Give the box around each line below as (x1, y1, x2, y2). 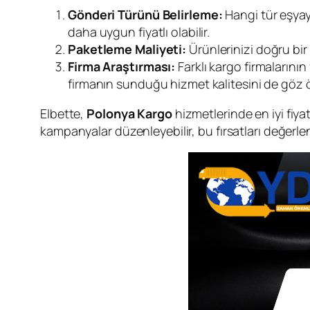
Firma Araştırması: (68, 57, 176, 75)
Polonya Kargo (86, 104, 172, 122)
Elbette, (40, 104, 87, 122)
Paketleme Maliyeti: (68, 40, 187, 57)
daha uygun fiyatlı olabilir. (68, 23, 210, 40)
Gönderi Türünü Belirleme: (68, 6, 223, 23)
